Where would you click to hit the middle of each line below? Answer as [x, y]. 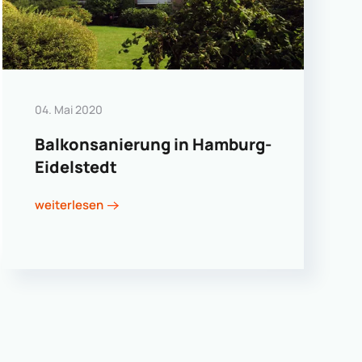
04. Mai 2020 [68, 109]
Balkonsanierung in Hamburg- [153, 144]
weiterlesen [69, 205]
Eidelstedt [76, 166]
